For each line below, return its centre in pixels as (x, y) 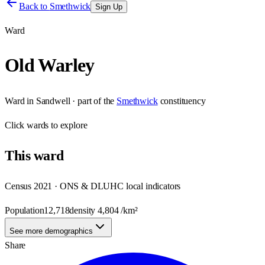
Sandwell (53, 101)
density (84, 210)
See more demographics (51, 231)
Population (25, 210)
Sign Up (109, 7)
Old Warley (50, 65)
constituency (183, 101)
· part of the (92, 101)
